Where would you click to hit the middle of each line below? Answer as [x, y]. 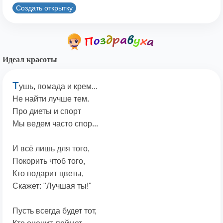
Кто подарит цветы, [48, 174]
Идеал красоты [30, 60]
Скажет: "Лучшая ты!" [52, 186]
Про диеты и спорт [47, 111]
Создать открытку [44, 8]
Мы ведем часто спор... [55, 124]
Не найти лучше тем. [51, 99]
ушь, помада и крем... [58, 87]
